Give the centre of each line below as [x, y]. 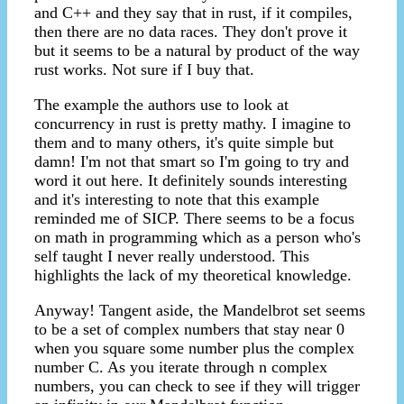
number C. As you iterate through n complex [181, 367]
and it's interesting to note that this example [177, 200]
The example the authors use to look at [161, 105]
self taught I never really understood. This [172, 257]
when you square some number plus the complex [194, 349]
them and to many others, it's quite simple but [184, 143]
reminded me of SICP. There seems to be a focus [194, 219]
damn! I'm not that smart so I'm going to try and [192, 162]
